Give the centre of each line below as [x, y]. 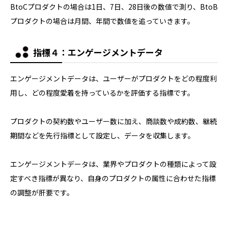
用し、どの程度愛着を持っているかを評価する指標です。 [102, 92]
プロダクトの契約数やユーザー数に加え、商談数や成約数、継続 [113, 121]
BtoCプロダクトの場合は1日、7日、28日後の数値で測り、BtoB [114, 6]
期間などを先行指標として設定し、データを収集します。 [103, 135]
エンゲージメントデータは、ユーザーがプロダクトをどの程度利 [113, 78]
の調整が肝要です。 [42, 192]
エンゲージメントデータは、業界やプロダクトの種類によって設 [113, 164]
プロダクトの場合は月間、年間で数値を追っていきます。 [102, 21]
